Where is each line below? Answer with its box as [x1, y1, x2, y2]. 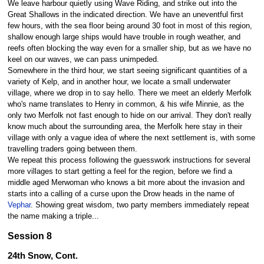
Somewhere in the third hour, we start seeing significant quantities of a [7, 66, 247, 75]
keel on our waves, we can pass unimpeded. [7, 55, 159, 64]
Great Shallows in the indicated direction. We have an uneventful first [7, 10, 243, 19]
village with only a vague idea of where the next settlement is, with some [7, 133, 255, 142]
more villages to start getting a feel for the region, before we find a [7, 167, 232, 176]
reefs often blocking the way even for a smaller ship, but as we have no [7, 44, 251, 52]
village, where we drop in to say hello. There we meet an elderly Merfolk [7, 88, 252, 97]
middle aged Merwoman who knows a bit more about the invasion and [7, 178, 245, 187]
